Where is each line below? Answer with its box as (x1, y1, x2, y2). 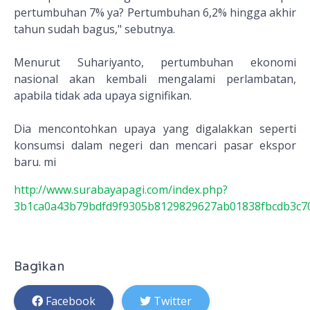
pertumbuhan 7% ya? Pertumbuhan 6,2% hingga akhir (14, 5, 296, 20)
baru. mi (14, 154, 56, 170)
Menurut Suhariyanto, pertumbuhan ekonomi (14, 55, 296, 70)
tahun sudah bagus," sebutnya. (14, 21, 175, 37)
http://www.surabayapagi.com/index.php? (14, 182, 228, 197)
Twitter (154, 293, 192, 309)
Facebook (46, 293, 95, 309)
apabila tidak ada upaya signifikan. (14, 88, 192, 103)
